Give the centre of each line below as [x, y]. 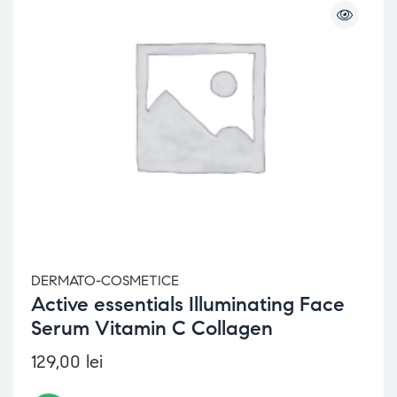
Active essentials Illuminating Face [188, 304]
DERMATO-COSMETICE [105, 280]
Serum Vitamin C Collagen [152, 328]
